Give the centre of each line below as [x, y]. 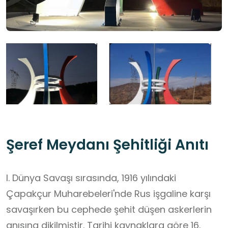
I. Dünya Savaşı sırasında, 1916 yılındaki [91, 178]
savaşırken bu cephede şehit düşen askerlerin [109, 210]
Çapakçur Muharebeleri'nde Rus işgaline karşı [108, 194]
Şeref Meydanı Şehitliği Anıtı [107, 145]
